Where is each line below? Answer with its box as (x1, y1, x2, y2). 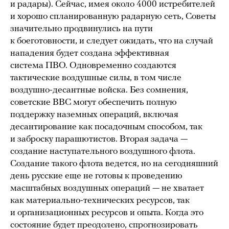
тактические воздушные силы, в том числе (10, 73, 181, 83)
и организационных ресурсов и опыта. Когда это (10, 208, 203, 218)
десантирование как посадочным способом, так (10, 122, 202, 132)
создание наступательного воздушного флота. (10, 146, 195, 156)
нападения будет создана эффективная (10, 48, 169, 58)
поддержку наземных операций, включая (10, 109, 178, 120)
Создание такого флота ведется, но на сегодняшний (10, 158, 218, 169)
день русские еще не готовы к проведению (10, 171, 182, 181)
